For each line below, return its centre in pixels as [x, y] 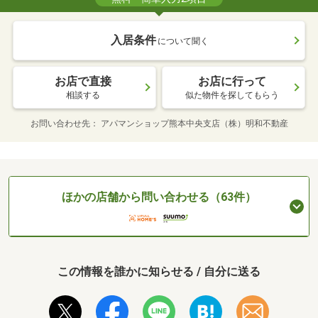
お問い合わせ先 [60, 124]
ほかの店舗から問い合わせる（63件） [159, 197]
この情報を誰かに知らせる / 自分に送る [159, 272]
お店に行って [232, 82]
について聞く [183, 42]
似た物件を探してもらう [232, 95]
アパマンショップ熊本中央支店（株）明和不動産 [194, 124]
